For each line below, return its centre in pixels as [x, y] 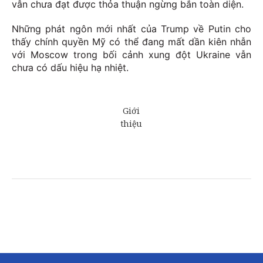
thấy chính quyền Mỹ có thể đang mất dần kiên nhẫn [131, 41]
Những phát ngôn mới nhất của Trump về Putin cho [131, 28]
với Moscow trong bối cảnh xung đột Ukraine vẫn [131, 54]
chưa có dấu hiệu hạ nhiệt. [70, 67]
